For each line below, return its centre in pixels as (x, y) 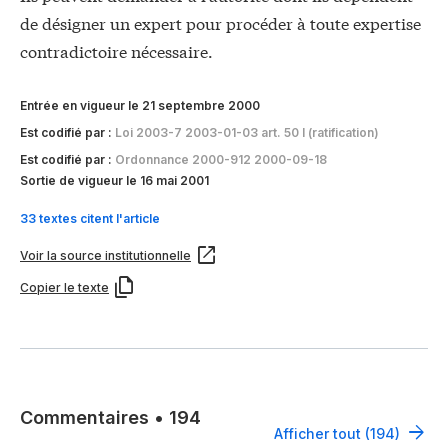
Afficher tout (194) (337, 433)
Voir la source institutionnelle (105, 256)
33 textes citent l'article (90, 219)
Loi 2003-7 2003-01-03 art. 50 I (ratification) (247, 132)
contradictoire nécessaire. (116, 51)
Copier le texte (64, 288)
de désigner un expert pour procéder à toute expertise (220, 23)
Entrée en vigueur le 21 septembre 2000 (140, 106)
